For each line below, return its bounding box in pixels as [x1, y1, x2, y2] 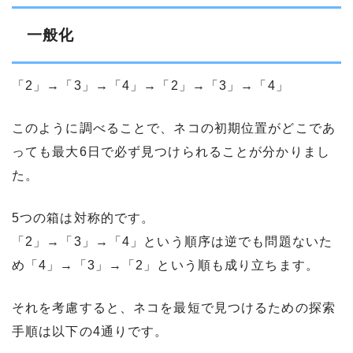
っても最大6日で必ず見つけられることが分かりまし [12, 145, 330, 159]
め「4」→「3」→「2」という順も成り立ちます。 [12, 258, 319, 273]
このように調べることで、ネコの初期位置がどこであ [12, 121, 336, 136]
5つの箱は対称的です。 [12, 211, 155, 225]
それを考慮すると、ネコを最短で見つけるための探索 [12, 301, 336, 315]
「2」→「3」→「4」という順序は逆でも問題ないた [12, 235, 333, 249]
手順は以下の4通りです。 [12, 325, 169, 339]
